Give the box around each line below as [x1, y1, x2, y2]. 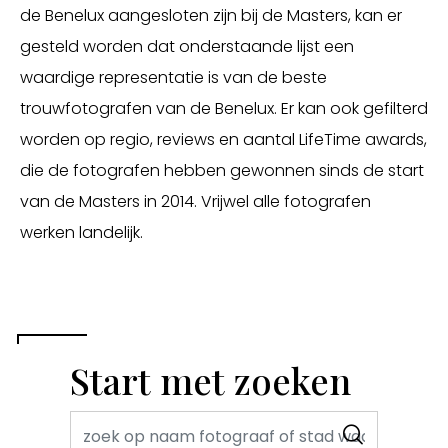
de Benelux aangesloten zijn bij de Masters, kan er [20, 4, 402, 27]
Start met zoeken [70, 356, 351, 404]
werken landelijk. [20, 221, 143, 244]
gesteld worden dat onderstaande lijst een [20, 35, 354, 58]
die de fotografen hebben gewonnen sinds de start [20, 159, 424, 182]
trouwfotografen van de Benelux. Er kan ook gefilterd [20, 97, 428, 120]
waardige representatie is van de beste [20, 66, 327, 89]
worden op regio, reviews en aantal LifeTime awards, [20, 128, 427, 151]
